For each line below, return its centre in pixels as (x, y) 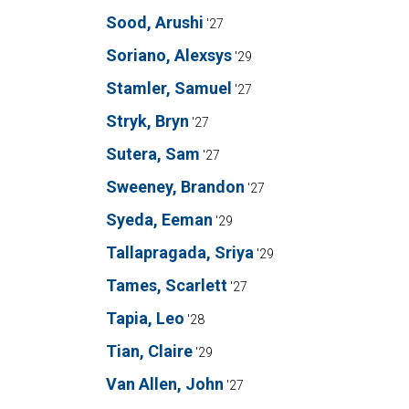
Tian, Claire (149, 351)
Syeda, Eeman (159, 220)
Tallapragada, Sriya (180, 252)
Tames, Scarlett (167, 285)
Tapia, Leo (145, 318)
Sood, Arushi (155, 22)
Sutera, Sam (153, 154)
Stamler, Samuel (169, 88)
